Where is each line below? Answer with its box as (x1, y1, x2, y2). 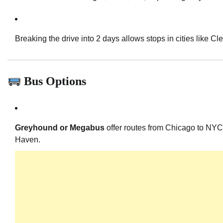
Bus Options (21, 74, 87, 88)
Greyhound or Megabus (15, 123, 105, 132)
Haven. (15, 135, 40, 144)
